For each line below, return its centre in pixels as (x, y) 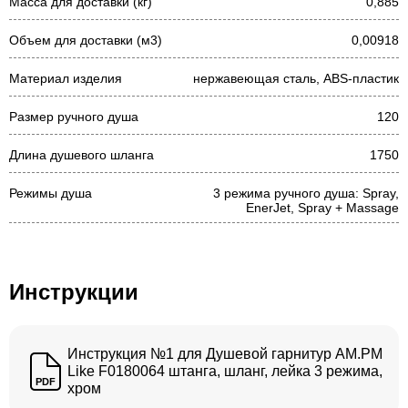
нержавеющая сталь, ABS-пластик (296, 78)
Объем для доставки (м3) (86, 40)
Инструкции (74, 292)
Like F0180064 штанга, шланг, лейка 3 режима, (225, 371)
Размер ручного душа (74, 117)
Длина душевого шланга (82, 155)
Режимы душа (51, 193)
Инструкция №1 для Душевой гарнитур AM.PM (225, 354)
